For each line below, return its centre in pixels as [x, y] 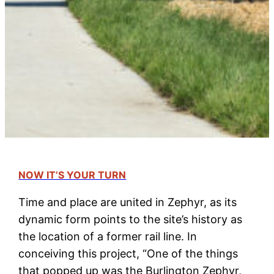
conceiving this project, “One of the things [128, 253]
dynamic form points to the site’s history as [131, 219]
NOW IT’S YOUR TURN [72, 175]
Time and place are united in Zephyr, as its [128, 202]
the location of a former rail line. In [108, 236]
